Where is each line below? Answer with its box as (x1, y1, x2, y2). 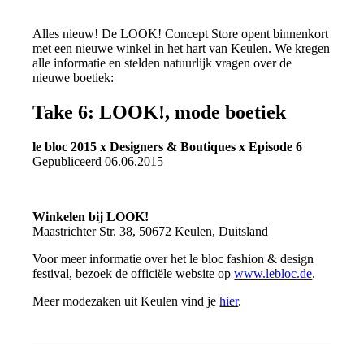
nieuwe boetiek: (32, 70, 115, 84)
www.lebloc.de (234, 266, 313, 280)
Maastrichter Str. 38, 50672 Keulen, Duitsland (32, 223, 269, 238)
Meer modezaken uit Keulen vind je (32, 293, 220, 308)
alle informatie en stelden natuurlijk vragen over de (32, 55, 292, 70)
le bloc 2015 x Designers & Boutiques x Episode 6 (32, 139, 303, 154)
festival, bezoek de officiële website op (32, 266, 235, 280)
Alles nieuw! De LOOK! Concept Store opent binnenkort (32, 26, 329, 41)
